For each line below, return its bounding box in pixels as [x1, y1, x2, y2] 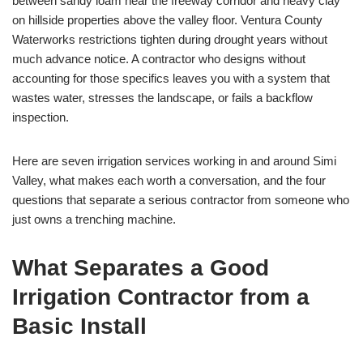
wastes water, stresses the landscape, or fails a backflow [12, 91, 313, 105]
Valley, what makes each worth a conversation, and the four [12, 173, 326, 188]
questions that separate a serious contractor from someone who [12, 193, 349, 207]
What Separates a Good [12, 255, 269, 281]
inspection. [12, 110, 69, 125]
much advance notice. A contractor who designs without [12, 52, 305, 66]
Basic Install [12, 314, 147, 340]
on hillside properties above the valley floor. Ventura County [12, 13, 322, 28]
